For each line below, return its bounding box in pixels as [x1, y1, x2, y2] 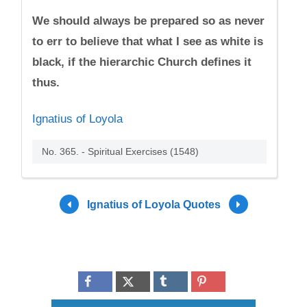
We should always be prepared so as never [32, 14, 265, 27]
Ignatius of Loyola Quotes [86, 198, 221, 210]
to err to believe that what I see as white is [32, 35, 264, 48]
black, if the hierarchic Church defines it [32, 56, 252, 69]
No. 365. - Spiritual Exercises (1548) [42, 146, 199, 157]
